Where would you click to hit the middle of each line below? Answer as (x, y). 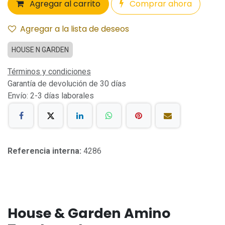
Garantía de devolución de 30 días (67, 84)
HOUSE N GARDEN (40, 50)
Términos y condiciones (49, 72)
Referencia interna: (45, 151)
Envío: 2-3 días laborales (51, 96)
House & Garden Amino (89, 213)
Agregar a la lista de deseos (75, 29)
